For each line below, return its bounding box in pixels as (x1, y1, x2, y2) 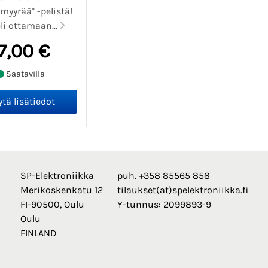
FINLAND (20, 227, 57, 239)
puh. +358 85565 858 (117, 170, 210, 182)
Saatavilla (4, 68, 45, 79)
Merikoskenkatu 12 (20, 184, 103, 196)
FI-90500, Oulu (20, 199, 84, 211)
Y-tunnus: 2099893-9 (117, 199, 211, 211)
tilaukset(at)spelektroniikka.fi (117, 184, 248, 196)
